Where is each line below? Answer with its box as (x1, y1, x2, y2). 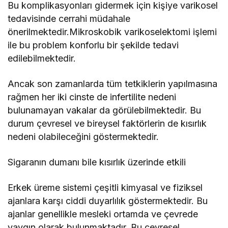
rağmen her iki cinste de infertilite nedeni (8, 91, 177, 102)
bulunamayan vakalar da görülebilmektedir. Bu (8, 104, 202, 116)
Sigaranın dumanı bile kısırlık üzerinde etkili (8, 156, 186, 167)
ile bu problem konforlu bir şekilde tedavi (8, 39, 179, 50)
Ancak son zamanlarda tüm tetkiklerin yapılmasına (8, 78, 218, 89)
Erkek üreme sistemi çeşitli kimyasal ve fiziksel (8, 182, 203, 193)
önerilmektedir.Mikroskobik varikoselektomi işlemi (8, 26, 217, 37)
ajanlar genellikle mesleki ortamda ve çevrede (8, 208, 198, 219)
